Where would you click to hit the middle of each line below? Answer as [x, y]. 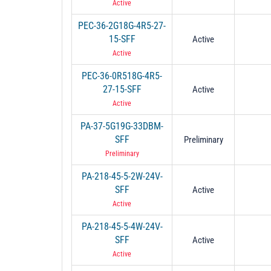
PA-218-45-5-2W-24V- [122, 176]
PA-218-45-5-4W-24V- [122, 226]
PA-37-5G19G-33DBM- [122, 126]
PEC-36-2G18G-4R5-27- [122, 25]
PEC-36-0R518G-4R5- [122, 76]
